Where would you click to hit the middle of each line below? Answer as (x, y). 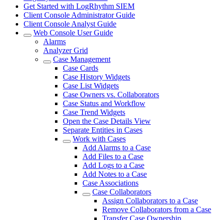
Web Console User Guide (73, 33)
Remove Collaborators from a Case (157, 209)
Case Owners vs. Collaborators (111, 95)
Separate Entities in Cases (103, 130)
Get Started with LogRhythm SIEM (79, 6)
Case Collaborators (122, 192)
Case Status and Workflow (104, 103)
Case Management (82, 59)
